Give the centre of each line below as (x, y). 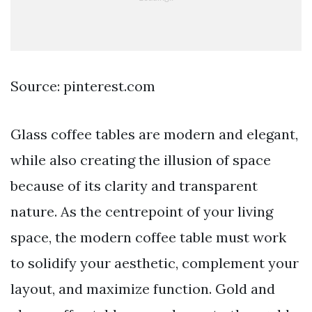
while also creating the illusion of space (141, 160)
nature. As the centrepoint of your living (142, 212)
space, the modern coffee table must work (148, 237)
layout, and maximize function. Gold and (143, 289)
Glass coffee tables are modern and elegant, (154, 134)
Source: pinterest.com (83, 86)
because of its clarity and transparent (134, 186)
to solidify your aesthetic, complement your (155, 263)
